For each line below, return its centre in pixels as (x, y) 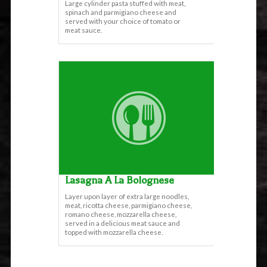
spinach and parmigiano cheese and (121, 12)
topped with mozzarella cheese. (114, 232)
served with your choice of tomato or (123, 21)
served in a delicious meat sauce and (122, 223)
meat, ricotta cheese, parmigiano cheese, (128, 205)
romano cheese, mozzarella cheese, (121, 214)
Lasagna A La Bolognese (119, 180)
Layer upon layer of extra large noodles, (127, 196)
